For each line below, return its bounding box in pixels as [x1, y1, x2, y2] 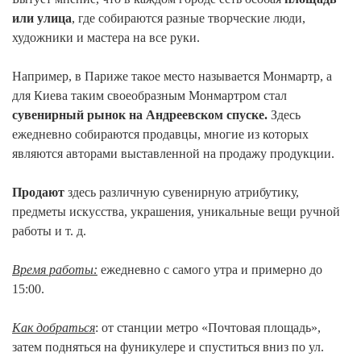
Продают [12, 185, 64, 199]
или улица [12, 10, 72, 25]
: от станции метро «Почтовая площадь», [95, 320, 321, 334]
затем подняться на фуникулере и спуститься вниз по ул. [12, 339, 324, 354]
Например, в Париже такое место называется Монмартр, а [12, 68, 332, 83]
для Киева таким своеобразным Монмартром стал [12, 88, 287, 102]
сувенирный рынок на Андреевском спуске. [12, 107, 268, 122]
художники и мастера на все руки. [12, 30, 200, 44]
